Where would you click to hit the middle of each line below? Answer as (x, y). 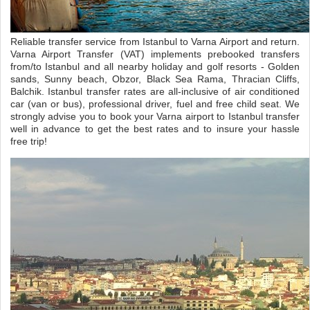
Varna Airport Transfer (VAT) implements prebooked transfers (155, 54)
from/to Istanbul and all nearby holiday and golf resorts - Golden (155, 66)
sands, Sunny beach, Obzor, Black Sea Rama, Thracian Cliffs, (155, 79)
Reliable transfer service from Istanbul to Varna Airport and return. (155, 41)
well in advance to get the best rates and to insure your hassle (155, 128)
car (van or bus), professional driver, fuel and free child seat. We (155, 103)
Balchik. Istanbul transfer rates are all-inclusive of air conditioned (155, 91)
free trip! (29, 141)
